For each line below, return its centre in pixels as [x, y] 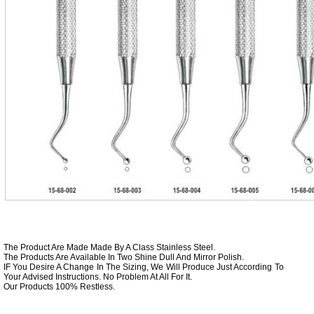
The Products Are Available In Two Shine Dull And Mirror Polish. [123, 257]
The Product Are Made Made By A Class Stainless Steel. [109, 247]
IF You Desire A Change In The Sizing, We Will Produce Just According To [143, 267]
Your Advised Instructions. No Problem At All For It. [97, 277]
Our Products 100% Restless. [59, 287]
